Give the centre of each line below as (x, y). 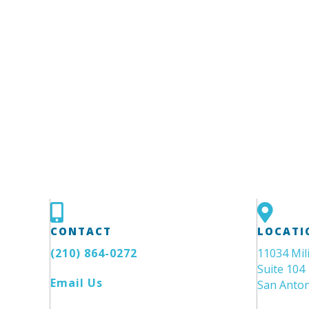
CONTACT (81, 231)
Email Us (77, 283)
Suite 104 (281, 269)
